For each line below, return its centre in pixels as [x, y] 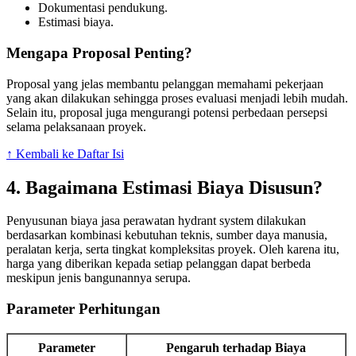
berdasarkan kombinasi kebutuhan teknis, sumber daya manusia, [167, 235]
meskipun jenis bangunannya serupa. [99, 278]
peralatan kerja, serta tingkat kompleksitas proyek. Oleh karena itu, [173, 250]
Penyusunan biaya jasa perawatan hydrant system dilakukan [156, 221]
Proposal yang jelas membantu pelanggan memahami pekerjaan [165, 83]
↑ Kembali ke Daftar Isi [65, 153]
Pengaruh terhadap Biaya [236, 347]
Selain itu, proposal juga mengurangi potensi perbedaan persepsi [167, 112]
